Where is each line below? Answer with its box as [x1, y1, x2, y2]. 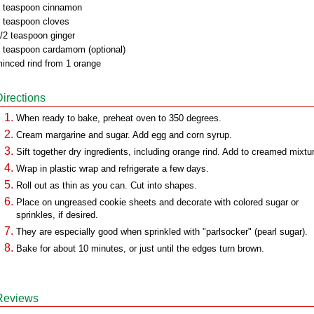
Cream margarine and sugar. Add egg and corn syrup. [16, 130, 232, 140]
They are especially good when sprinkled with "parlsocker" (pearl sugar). [16, 226, 308, 237]
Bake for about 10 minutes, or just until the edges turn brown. [16, 243, 264, 254]
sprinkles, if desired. [16, 210, 98, 220]
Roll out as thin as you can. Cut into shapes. [16, 180, 197, 191]
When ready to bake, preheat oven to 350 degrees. [16, 113, 221, 123]
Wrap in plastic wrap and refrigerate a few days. [16, 163, 209, 174]
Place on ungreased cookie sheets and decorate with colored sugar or [16, 197, 299, 207]
